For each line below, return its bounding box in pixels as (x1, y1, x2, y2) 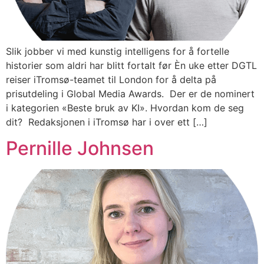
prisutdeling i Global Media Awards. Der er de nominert (6, 87, 255, 100)
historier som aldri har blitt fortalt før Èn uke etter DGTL (6, 59, 257, 71)
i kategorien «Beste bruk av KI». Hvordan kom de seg (6, 101, 244, 114)
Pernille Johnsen (6, 137, 154, 160)
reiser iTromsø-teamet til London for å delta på (6, 73, 216, 85)
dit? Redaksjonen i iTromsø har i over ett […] (6, 115, 207, 128)
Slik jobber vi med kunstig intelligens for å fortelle (6, 45, 229, 57)
